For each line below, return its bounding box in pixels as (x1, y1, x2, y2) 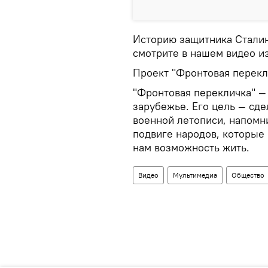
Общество (232, 170, 264, 179)
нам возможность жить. (133, 140, 249, 154)
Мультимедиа (173, 170, 217, 179)
